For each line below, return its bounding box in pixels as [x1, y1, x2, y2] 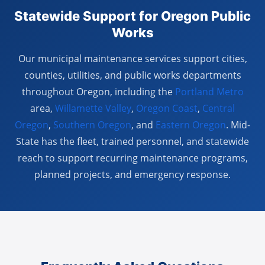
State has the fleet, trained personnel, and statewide [16, 135, 249, 148]
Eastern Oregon [156, 118, 226, 131]
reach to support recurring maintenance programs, [17, 151, 248, 164]
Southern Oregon [53, 118, 131, 131]
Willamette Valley [55, 102, 131, 115]
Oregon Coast [136, 102, 198, 115]
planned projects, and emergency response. [34, 168, 231, 181]
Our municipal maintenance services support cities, [18, 52, 247, 65]
